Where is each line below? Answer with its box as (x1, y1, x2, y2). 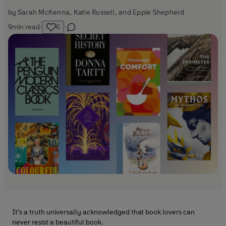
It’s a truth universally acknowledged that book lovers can (12, 207, 195, 216)
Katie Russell (73, 8, 115, 17)
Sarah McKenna (18, 8, 70, 17)
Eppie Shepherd (133, 8, 185, 17)
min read (12, 23, 40, 32)
